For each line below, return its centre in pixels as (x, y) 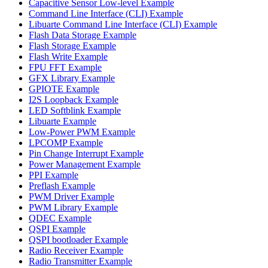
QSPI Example (57, 229)
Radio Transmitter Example (80, 261)
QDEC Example (60, 218)
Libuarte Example (63, 121)
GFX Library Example (72, 78)
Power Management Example (85, 164)
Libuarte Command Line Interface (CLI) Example (123, 24)
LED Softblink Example (75, 110)
